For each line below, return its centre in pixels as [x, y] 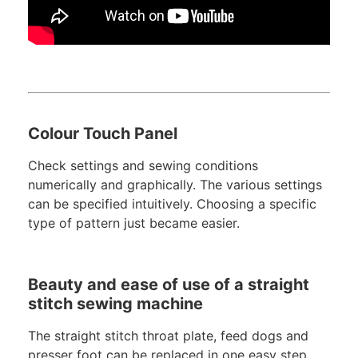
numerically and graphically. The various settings [175, 185]
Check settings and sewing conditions [143, 166]
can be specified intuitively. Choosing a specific [172, 204]
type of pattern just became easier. [134, 223]
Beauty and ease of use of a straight [169, 285]
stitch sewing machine [115, 304]
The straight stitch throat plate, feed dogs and [168, 336]
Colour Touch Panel [103, 134]
